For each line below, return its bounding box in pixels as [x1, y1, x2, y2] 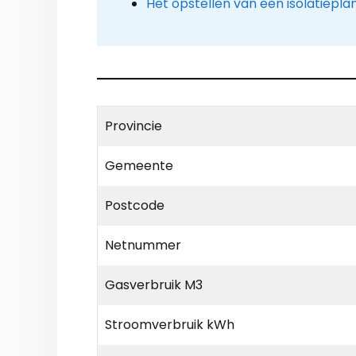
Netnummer [105, 236, 181, 255]
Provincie [105, 117, 162, 136]
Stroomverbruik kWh [105, 315, 234, 335]
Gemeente [105, 157, 173, 176]
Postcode [105, 196, 164, 215]
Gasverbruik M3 [105, 276, 203, 295]
